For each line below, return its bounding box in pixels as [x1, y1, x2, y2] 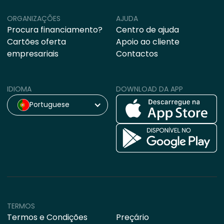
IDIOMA [7, 83, 31, 94]
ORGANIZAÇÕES [7, 13, 60, 23]
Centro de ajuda [115, 23, 179, 35]
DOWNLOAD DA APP [115, 83, 183, 94]
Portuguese [29, 99, 69, 110]
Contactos [115, 47, 158, 59]
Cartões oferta [7, 35, 66, 47]
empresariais [7, 47, 58, 59]
